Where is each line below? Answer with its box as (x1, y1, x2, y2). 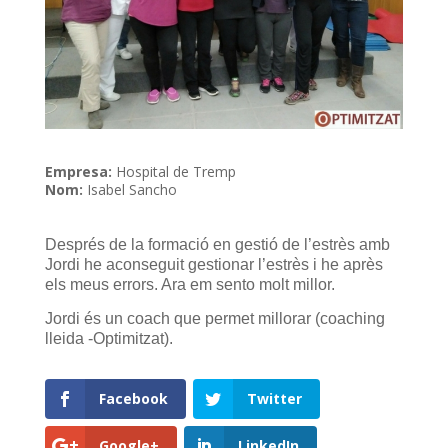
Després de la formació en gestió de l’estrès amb (44, 235, 390, 253)
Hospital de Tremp (111, 161, 236, 181)
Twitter (246, 388, 302, 408)
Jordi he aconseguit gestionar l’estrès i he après (44, 255, 383, 273)
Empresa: (44, 161, 112, 181)
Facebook (98, 388, 168, 408)
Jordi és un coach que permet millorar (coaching (44, 309, 385, 327)
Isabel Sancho (86, 179, 177, 199)
